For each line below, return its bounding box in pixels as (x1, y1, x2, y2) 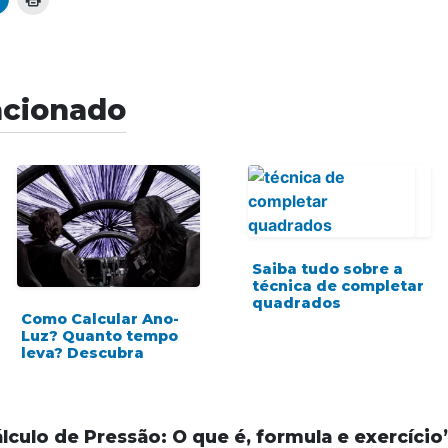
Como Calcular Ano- (21, 310, 179, 328)
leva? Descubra (21, 344, 144, 362)
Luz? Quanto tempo (21, 327, 178, 345)
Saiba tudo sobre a (252, 260, 403, 278)
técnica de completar (252, 277, 424, 295)
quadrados (252, 294, 341, 312)
